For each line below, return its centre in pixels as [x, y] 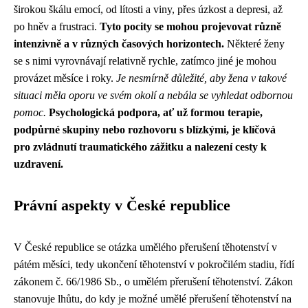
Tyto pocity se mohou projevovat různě [190, 26]
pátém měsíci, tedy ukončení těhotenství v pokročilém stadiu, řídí [154, 264]
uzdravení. [38, 164]
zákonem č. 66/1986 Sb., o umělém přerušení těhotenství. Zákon [153, 282]
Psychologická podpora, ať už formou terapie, [156, 112]
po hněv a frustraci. [57, 26]
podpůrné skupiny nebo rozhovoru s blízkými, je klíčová [145, 130]
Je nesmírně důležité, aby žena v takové [201, 78]
